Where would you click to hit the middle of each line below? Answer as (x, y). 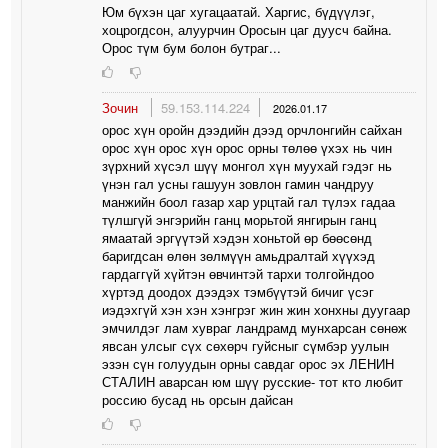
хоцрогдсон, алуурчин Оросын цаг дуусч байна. (247, 29)
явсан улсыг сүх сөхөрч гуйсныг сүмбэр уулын (246, 345)
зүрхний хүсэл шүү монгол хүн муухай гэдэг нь (247, 165)
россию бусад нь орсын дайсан (198, 399)
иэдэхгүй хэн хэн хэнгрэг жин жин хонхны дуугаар (256, 309)
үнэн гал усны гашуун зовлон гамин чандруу (238, 183)
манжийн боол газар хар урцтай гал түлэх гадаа (249, 201)
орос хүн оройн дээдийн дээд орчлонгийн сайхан (252, 129)
